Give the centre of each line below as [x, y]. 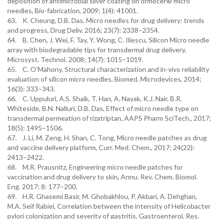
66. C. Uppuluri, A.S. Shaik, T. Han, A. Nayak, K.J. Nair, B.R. [95, 99]
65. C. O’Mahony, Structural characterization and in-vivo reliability [108, 69]
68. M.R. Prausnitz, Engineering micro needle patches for [95, 167]
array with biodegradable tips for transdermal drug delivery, [97, 50]
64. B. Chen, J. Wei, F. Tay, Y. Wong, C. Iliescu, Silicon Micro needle [108, 40]
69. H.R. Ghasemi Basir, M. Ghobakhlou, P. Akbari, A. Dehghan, [102, 196]
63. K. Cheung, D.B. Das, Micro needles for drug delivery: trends [106, 20]
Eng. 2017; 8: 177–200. [42, 186]
